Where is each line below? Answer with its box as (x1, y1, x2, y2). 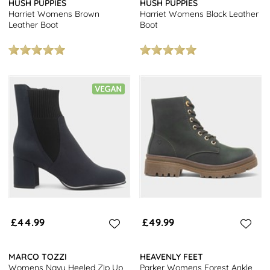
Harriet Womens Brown (8, 8, 100, 19)
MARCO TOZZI (8, 251, 67, 263)
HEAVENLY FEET (140, 251, 204, 263)
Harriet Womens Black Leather (140, 8, 259, 19)
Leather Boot (8, 19, 59, 30)
